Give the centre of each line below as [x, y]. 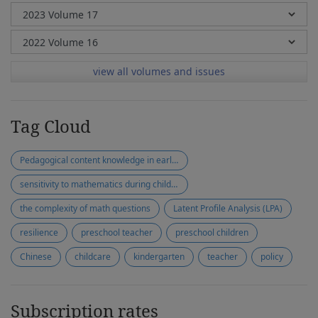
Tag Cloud [51, 126]
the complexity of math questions [85, 208]
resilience [39, 232]
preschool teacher [117, 232]
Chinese [36, 257]
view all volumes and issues [159, 71]
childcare [93, 257]
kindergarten [159, 257]
